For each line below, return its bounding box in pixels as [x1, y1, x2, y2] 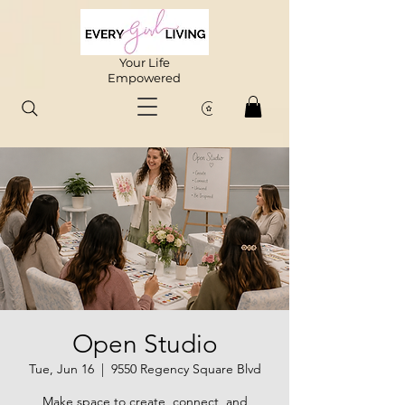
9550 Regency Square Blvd [110, 360, 261, 377]
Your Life [118, 55, 170, 70]
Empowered [108, 71, 181, 85]
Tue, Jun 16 [28, 360, 94, 377]
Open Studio [71, 328, 218, 359]
